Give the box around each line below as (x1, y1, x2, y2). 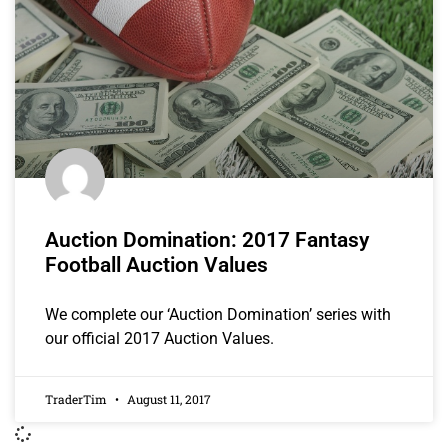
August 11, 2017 (124, 391, 211, 408)
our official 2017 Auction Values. (45, 329, 274, 349)
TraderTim (45, 391, 110, 408)
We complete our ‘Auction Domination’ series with (45, 305, 391, 325)
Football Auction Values (45, 253, 268, 278)
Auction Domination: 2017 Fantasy (45, 228, 369, 253)
